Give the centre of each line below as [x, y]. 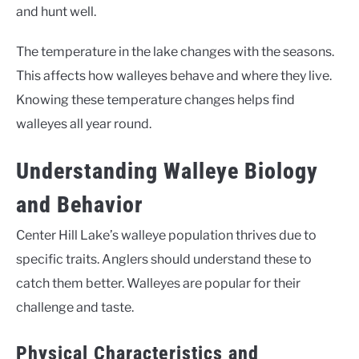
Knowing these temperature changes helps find [155, 100]
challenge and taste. [75, 308]
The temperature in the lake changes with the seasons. [175, 52]
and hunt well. [56, 12]
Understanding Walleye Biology [167, 171]
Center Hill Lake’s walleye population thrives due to [166, 236]
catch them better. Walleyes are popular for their [158, 284]
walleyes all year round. [84, 124]
